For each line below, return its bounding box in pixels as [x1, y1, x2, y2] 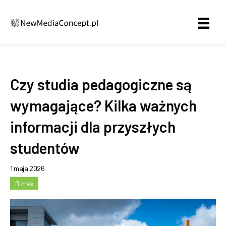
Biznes [15, 179, 33, 188]
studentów [10, 139, 80, 157]
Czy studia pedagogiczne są [10, 75, 192, 94]
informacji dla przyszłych [10, 118, 176, 136]
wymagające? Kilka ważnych [10, 96, 197, 115]
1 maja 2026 [10, 164, 45, 173]
